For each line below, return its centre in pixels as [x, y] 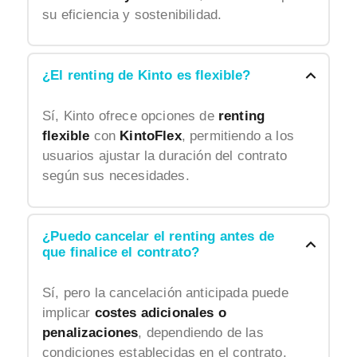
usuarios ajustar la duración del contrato [165, 156]
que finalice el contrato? [121, 253]
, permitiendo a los [237, 136]
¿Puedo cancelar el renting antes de [158, 237]
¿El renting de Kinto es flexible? [147, 75]
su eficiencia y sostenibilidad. [132, 14]
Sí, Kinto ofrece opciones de [130, 116]
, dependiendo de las [201, 333]
